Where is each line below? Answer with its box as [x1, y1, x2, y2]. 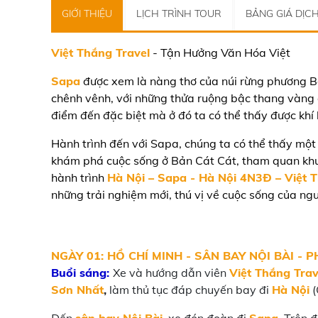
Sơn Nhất [51, 283, 104, 297]
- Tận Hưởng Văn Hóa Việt [150, 45, 290, 60]
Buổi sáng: [51, 265, 109, 280]
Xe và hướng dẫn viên [113, 265, 229, 280]
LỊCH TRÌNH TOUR [136, 7, 221, 20]
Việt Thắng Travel [51, 45, 150, 60]
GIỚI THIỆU [62, 7, 112, 20]
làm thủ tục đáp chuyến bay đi [106, 283, 272, 297]
